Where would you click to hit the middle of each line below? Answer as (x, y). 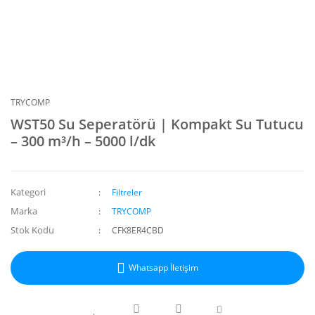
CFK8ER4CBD (138, 230)
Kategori (28, 192)
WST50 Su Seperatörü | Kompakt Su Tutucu (157, 124)
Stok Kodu (32, 230)
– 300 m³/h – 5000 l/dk (83, 141)
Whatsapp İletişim (163, 268)
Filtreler (127, 192)
